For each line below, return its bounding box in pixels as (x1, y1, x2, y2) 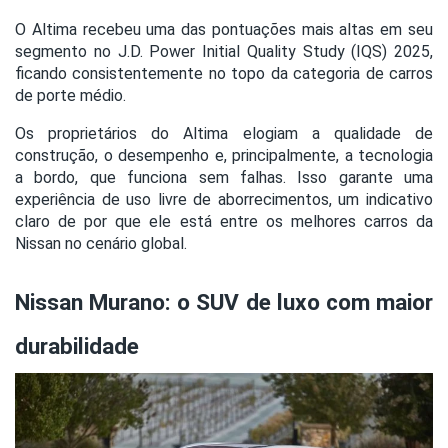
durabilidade (15, 333, 145, 361)
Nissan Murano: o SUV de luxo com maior (15, 289, 433, 317)
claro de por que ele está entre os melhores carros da (15, 212, 433, 232)
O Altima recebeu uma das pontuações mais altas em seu (15, 20, 433, 40)
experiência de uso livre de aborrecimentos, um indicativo (15, 190, 433, 210)
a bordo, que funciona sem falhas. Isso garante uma (15, 168, 433, 188)
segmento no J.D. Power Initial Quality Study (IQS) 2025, (15, 42, 433, 62)
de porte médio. (15, 86, 126, 106)
